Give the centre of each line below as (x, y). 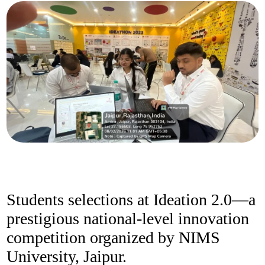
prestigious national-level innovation (127, 219)
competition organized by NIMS (113, 238)
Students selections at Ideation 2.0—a (131, 200)
